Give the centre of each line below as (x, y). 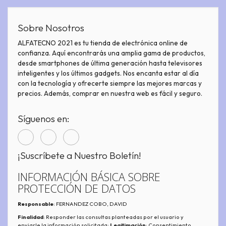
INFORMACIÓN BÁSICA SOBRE (89, 177)
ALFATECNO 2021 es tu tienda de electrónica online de (103, 43)
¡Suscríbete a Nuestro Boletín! (79, 156)
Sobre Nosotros (51, 27)
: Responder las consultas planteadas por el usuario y (114, 217)
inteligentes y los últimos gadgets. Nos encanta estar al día (108, 73)
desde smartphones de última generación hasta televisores (110, 63)
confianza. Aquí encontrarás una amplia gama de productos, (111, 53)
